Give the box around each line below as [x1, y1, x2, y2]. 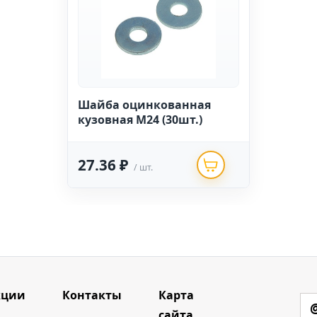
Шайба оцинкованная [78, 97, 211, 113]
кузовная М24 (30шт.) [78, 112, 202, 127]
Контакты [62, 287, 122, 303]
